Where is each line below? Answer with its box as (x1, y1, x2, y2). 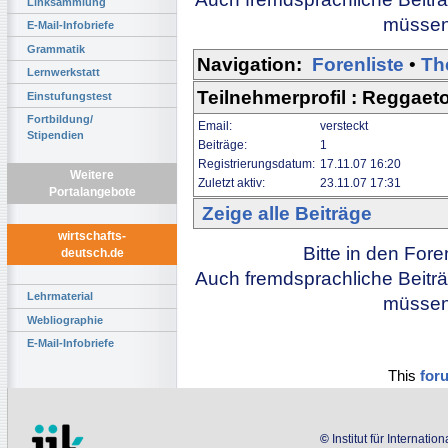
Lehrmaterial (27, 290, 93, 303)
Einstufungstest (27, 89, 112, 102)
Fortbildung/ (27, 112, 93, 125)
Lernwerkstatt (27, 66, 100, 79)
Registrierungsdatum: (198, 156, 318, 171)
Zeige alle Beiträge (202, 202, 372, 224)
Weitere (70, 168, 114, 183)
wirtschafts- (58, 229, 126, 244)
